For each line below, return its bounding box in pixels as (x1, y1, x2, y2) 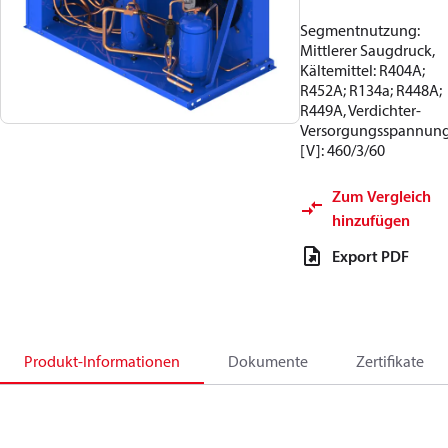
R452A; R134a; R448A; (300, 80, 442, 100)
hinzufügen (332, 210, 410, 230)
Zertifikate (356, 351, 424, 371)
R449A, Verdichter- (300, 100, 421, 120)
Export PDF (332, 246, 409, 266)
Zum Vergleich (332, 186, 431, 206)
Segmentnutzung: (300, 20, 420, 40)
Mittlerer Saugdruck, (300, 40, 435, 60)
